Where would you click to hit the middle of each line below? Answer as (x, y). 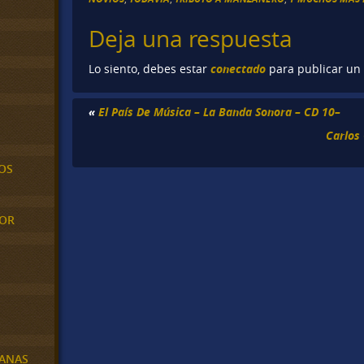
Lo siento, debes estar (150, 69)
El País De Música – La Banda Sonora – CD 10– (220, 111)
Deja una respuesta (191, 39)
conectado (238, 68)
